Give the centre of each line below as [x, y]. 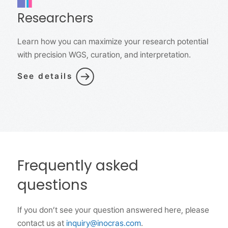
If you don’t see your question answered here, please [113, 210]
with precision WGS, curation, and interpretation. [104, 54]
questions [52, 186]
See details [45, 76]
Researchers [55, 19]
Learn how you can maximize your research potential [112, 41]
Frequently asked [78, 167]
